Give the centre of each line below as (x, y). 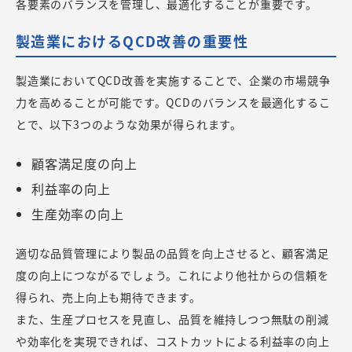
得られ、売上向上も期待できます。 (108, 297)
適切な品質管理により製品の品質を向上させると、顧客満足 (172, 253)
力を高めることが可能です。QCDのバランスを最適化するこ (173, 102)
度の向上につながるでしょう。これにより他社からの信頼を (172, 275)
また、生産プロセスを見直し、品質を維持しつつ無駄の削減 (172, 319)
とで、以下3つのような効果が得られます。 (129, 124)
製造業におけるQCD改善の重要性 (132, 40)
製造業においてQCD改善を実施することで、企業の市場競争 (173, 80)
